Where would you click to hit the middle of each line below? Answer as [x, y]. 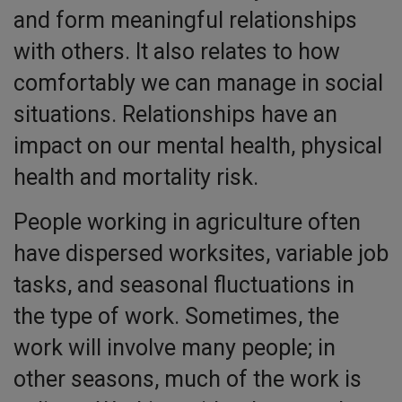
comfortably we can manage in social [198, 83]
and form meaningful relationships [185, 21]
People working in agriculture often [187, 223]
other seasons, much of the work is [188, 380]
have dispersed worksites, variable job [201, 254]
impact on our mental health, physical [198, 146]
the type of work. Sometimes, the [176, 317]
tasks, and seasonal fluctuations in [184, 285]
